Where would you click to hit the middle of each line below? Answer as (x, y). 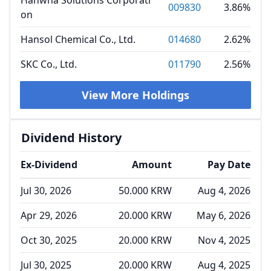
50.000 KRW (145, 191)
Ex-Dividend (49, 165)
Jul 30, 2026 (46, 191)
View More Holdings (135, 95)
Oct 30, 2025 (49, 240)
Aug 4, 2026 (224, 191)
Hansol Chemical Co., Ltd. (78, 39)
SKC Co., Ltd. (49, 64)
